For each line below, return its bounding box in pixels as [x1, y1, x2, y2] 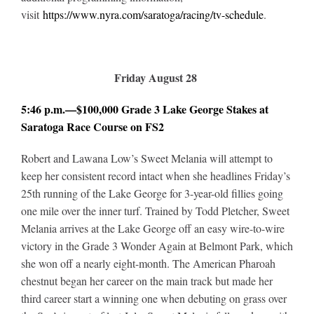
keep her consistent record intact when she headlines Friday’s [20, 168, 290, 183]
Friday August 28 [114, 69, 197, 86]
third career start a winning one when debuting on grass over [20, 290, 287, 306]
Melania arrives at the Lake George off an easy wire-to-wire [20, 220, 285, 235]
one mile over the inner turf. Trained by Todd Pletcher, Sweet [20, 203, 289, 218]
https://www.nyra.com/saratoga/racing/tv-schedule [42, 6, 264, 22]
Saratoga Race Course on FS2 [20, 118, 164, 135]
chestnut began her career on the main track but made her [20, 273, 273, 288]
